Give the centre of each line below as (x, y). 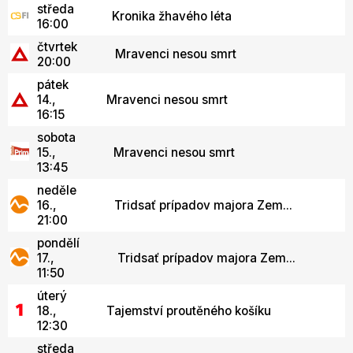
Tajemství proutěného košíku (189, 311)
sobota (56, 137)
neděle (57, 190)
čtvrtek (57, 47)
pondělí (58, 243)
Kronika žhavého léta (172, 16)
